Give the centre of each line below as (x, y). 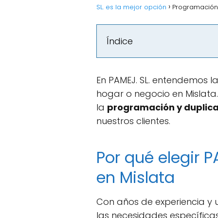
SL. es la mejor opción (131, 7)
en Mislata (136, 177)
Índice (120, 41)
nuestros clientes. (133, 121)
